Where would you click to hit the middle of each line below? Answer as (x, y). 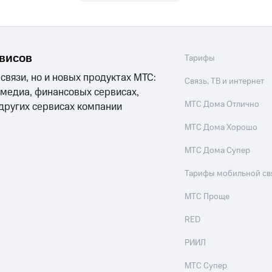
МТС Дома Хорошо (221, 127)
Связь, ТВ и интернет (225, 81)
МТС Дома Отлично (222, 104)
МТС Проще (207, 197)
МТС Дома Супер (218, 151)
